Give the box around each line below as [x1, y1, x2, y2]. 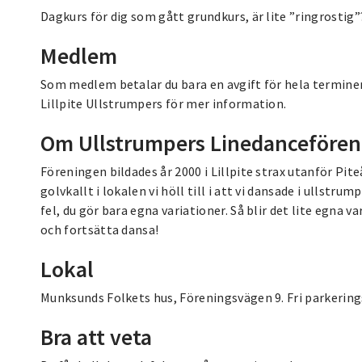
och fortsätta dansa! [40, 221, 159, 238]
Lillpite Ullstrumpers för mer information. [40, 95, 287, 112]
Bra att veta [40, 322, 152, 351]
